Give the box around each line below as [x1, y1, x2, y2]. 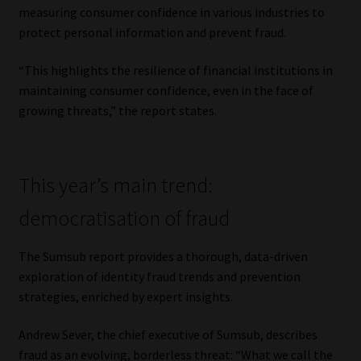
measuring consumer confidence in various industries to [18, 3, 325, 20]
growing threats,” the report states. [18, 102, 217, 119]
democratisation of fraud [18, 205, 230, 231]
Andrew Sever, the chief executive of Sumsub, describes [18, 326, 317, 343]
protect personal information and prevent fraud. [18, 23, 286, 40]
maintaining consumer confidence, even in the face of [18, 82, 313, 99]
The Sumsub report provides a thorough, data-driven [18, 247, 308, 264]
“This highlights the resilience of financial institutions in [18, 62, 333, 79]
